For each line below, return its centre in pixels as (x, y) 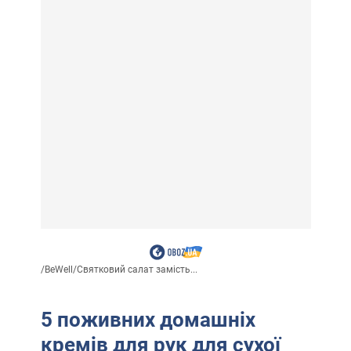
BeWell (58, 269)
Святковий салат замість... (137, 269)
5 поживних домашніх (148, 319)
